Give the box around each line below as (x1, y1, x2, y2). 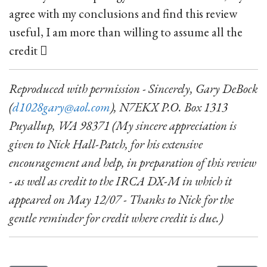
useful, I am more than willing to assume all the (9, 24, 243, 40)
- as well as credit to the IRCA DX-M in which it (9, 173, 232, 189)
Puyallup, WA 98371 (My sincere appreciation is (9, 117, 237, 133)
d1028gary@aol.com (13, 99, 110, 115)
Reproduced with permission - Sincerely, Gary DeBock (9, 80, 258, 97)
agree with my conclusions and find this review (9, 5, 237, 21)
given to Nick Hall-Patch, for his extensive (9, 136, 203, 152)
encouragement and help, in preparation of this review (9, 154, 256, 170)
